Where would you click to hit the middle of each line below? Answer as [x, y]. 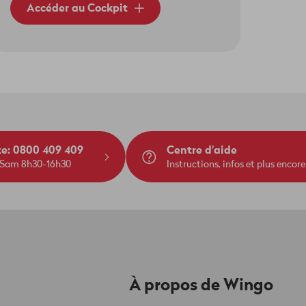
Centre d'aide [202, 150]
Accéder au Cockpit [78, 8]
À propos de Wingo [201, 286]
